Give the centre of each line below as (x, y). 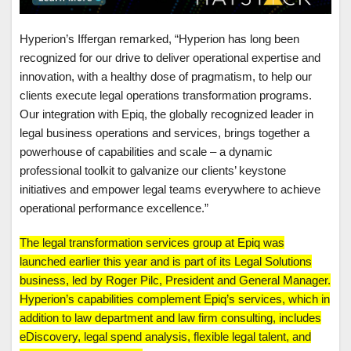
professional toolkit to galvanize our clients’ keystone (153, 171)
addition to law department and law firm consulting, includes (170, 318)
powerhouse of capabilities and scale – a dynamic (146, 152)
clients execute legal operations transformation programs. (166, 96)
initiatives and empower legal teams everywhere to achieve (170, 190)
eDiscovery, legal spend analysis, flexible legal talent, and (165, 337)
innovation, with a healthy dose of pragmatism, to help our (166, 77)
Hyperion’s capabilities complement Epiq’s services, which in (175, 299)
